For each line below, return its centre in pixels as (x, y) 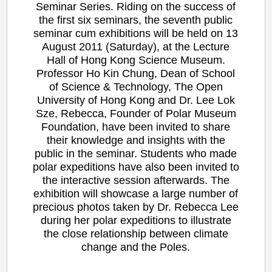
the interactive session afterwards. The (136, 180)
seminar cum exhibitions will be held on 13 (136, 33)
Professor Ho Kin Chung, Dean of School (136, 73)
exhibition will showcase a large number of (136, 193)
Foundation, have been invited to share (136, 127)
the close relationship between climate (136, 233)
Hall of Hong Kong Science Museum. (136, 60)
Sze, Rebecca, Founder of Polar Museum (136, 113)
